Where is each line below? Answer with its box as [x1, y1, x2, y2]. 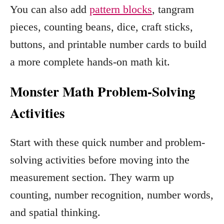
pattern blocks [89, 2, 152, 15]
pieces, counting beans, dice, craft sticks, [10, 20, 193, 33]
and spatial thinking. [10, 205, 100, 218]
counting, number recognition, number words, [10, 188, 213, 201]
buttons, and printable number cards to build [10, 37, 206, 50]
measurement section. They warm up [10, 170, 174, 183]
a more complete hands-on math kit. [10, 55, 170, 68]
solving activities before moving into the [10, 153, 189, 166]
